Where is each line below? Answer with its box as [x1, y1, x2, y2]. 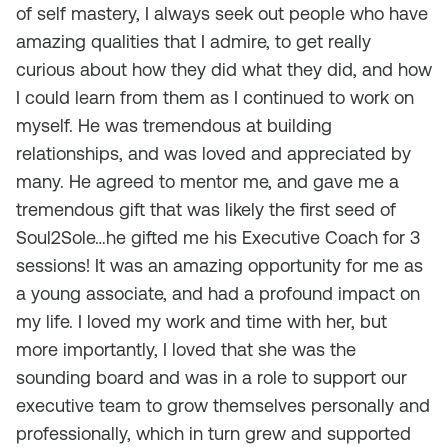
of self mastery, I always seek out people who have [16, 3, 428, 24]
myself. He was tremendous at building [16, 115, 332, 136]
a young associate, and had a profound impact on [16, 283, 420, 304]
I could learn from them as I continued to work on [16, 87, 414, 108]
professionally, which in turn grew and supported [16, 423, 411, 444]
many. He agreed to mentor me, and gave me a [16, 171, 399, 192]
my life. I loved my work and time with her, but [16, 311, 387, 332]
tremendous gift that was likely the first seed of [16, 199, 396, 220]
